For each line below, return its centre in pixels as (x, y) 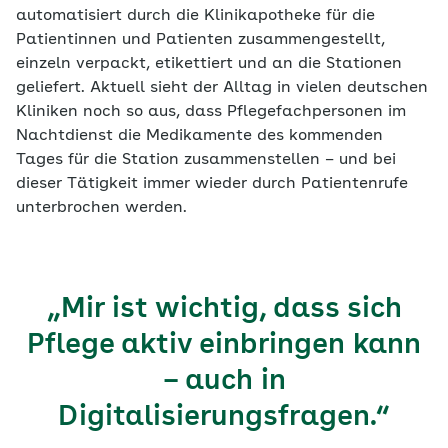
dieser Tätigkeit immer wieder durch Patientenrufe (212, 184)
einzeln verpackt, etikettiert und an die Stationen (209, 64)
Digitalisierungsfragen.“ (224, 418)
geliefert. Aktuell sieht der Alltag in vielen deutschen (222, 88)
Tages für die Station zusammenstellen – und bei (206, 160)
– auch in (224, 382)
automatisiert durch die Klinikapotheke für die (195, 16)
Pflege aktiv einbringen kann (224, 346)
